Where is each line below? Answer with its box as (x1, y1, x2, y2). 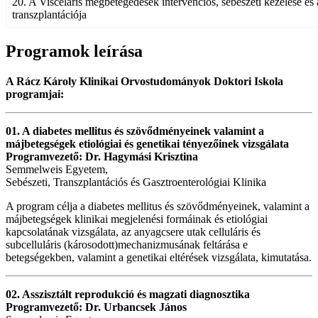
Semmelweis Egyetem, (6, 163, 108, 176)
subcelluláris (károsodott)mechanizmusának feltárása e (6, 238, 248, 251)
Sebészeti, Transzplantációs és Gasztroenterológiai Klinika (6, 176, 266, 189)
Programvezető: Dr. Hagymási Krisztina (6, 150, 198, 163)
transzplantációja (12, 9, 87, 21)
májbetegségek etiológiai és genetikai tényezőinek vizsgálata (6, 138, 289, 150)
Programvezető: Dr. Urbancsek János (6, 301, 187, 314)
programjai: (6, 88, 64, 101)
